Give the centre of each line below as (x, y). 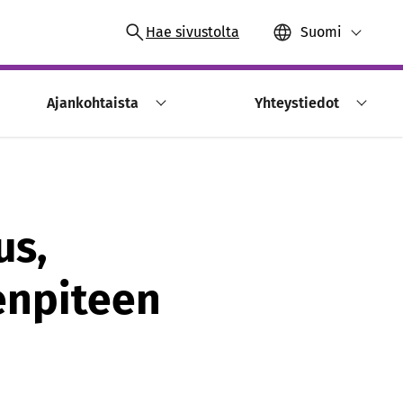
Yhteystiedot (296, 103)
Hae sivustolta (193, 32)
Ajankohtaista (93, 103)
